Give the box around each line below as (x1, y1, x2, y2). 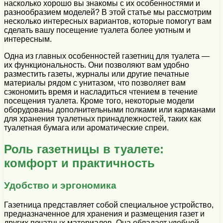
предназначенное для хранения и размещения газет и (4, 209, 205, 218)
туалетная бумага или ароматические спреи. (4, 123, 169, 132)
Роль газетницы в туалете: (4, 142, 164, 156)
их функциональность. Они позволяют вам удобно (4, 61, 189, 70)
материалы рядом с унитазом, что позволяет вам (4, 79, 186, 88)
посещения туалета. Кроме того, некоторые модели (4, 97, 194, 106)
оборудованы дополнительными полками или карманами (4, 106, 216, 114)
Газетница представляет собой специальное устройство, (4, 200, 214, 209)
